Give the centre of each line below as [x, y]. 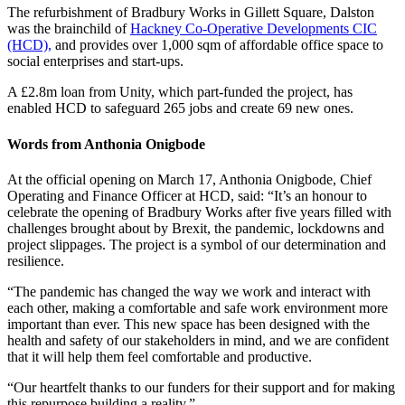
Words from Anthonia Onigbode [106, 144]
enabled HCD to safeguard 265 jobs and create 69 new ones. [180, 108]
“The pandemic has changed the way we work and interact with [189, 291]
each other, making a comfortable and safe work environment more [198, 307]
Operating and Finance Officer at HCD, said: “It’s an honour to [187, 195]
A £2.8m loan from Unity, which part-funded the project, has [180, 92]
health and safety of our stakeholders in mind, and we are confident [198, 340]
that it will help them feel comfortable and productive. [160, 356]
